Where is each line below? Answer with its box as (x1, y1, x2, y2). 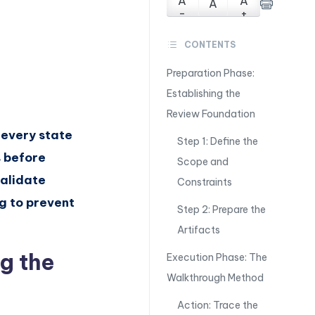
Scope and (176, 155, 229, 168)
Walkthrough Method (166, 271, 264, 284)
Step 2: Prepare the (176, 203, 266, 216)
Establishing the (166, 87, 240, 100)
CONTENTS (181, 39, 236, 50)
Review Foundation (166, 108, 255, 120)
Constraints (176, 176, 232, 188)
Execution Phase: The (166, 251, 267, 264)
